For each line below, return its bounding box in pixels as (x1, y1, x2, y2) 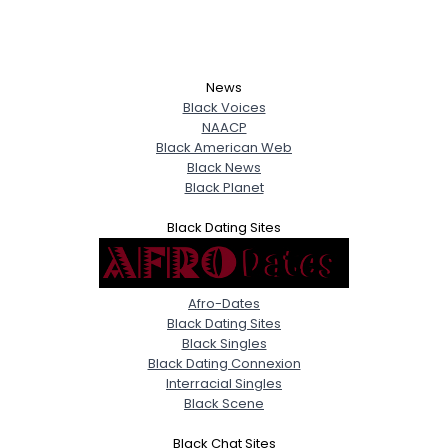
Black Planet (184, 177, 264, 197)
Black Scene (184, 393, 264, 413)
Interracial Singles (166, 373, 282, 393)
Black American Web (156, 137, 292, 157)
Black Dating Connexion (147, 353, 301, 373)
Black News (187, 157, 261, 177)
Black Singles (181, 333, 267, 353)
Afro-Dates (188, 293, 260, 313)
